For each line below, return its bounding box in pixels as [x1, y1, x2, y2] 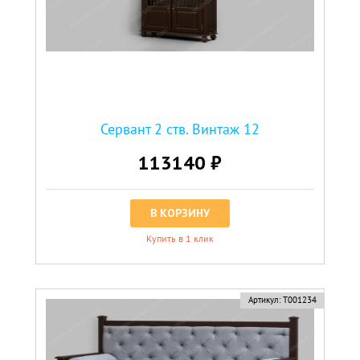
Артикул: [247, 293, 280, 305]
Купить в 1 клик [146, 231, 214, 244]
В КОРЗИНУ [150, 205, 210, 220]
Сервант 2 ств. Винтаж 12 [100, 119, 260, 138]
